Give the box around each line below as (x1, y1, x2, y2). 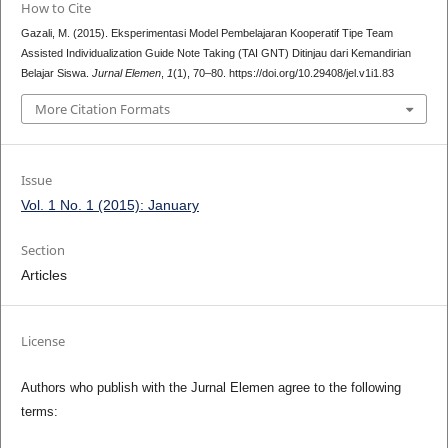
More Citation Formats (34, 99, 170, 118)
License (20, 331, 65, 350)
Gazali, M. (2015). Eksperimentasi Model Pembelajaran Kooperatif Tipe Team (20, 27, 393, 40)
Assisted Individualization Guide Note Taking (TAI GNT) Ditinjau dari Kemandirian (20, 47, 411, 60)
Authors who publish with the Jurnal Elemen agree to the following (20, 379, 401, 395)
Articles (20, 266, 67, 283)
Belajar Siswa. (20, 67, 92, 80)
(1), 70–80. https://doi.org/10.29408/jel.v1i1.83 (172, 67, 394, 80)
